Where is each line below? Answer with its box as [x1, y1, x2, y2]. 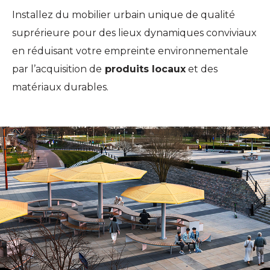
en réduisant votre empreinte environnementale [12, 45, 248, 57]
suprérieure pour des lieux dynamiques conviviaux [12, 27, 257, 39]
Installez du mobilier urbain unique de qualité [12, 9, 235, 20]
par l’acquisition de [12, 63, 102, 75]
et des [186, 63, 218, 75]
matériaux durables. [12, 81, 108, 93]
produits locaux [102, 63, 186, 75]
